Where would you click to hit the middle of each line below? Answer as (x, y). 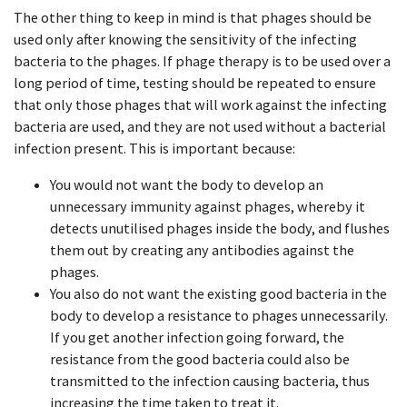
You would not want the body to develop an (187, 185)
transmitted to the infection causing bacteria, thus (210, 381)
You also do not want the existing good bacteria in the (218, 294)
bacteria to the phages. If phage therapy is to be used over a (202, 60)
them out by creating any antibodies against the (202, 250)
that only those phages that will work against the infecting (200, 104)
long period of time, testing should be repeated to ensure (195, 82)
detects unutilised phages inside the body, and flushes (220, 228)
